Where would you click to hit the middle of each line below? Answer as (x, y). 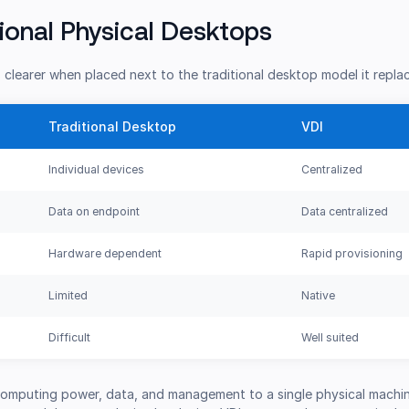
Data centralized (345, 212)
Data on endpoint (94, 212)
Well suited (330, 338)
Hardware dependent (105, 254)
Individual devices (97, 170)
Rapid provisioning (352, 254)
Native (319, 296)
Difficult (70, 338)
